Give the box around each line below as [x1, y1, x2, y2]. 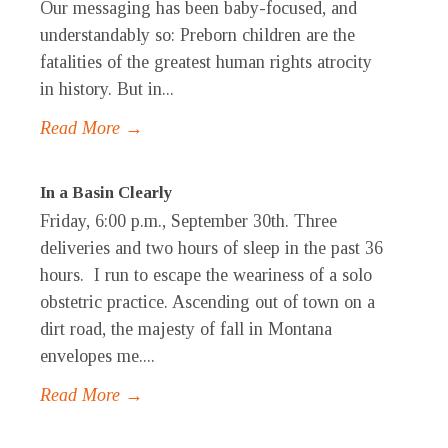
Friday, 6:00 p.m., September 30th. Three [40, 211, 337, 232]
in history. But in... [40, 79, 174, 100]
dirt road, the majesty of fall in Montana [40, 319, 332, 340]
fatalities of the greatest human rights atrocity [40, 52, 372, 73]
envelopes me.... [40, 346, 155, 367]
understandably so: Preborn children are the [40, 25, 355, 46]
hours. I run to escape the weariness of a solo [40, 265, 372, 286]
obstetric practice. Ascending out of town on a [40, 292, 375, 313]
